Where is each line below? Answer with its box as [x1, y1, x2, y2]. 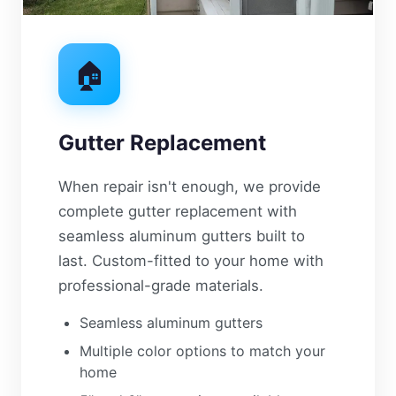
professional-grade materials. [58, 277, 263, 294]
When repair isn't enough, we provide [58, 178, 321, 195]
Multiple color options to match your [80, 342, 325, 360]
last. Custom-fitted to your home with [58, 252, 324, 270]
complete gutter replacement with [58, 202, 297, 220]
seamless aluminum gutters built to [58, 227, 305, 245]
